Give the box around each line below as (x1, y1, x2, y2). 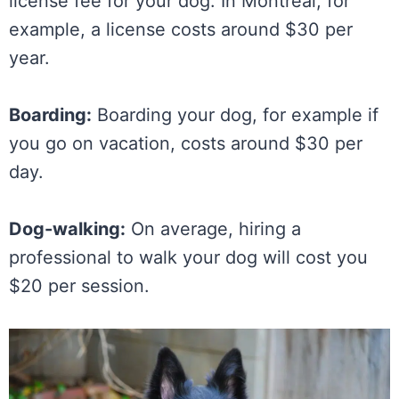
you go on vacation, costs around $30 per (9, 132, 362, 154)
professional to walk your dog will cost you (9, 246, 368, 268)
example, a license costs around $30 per (9, 18, 353, 40)
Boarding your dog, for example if (92, 103, 379, 126)
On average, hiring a (126, 217, 301, 240)
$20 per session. (9, 274, 150, 297)
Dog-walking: (9, 217, 126, 240)
